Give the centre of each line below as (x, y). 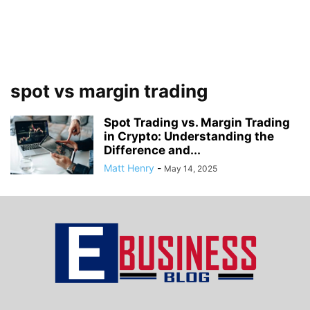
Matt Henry (129, 168)
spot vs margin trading (109, 91)
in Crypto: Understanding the (189, 136)
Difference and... (152, 150)
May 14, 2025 (191, 168)
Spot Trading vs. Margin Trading (197, 122)
